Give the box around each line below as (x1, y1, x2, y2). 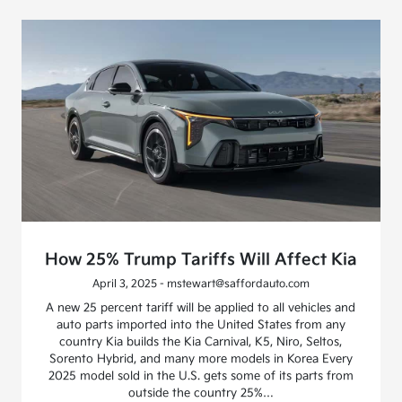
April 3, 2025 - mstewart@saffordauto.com (92, 276, 310, 291)
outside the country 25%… (127, 385, 274, 400)
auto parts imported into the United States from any (56, 317, 345, 332)
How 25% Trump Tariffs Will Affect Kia (44, 249, 357, 269)
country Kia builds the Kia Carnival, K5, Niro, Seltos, (59, 334, 343, 349)
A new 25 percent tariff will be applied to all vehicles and (46, 300, 356, 315)
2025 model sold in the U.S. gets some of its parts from (48, 368, 354, 383)
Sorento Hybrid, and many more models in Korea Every (48, 351, 353, 366)
